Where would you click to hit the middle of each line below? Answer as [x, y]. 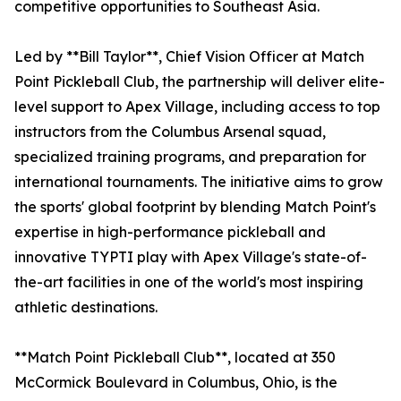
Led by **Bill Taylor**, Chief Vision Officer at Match [189, 57]
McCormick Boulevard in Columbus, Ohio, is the [176, 383]
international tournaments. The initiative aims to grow [199, 182]
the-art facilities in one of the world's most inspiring [189, 282]
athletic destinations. [86, 307]
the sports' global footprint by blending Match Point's [195, 207]
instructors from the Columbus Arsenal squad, [170, 132]
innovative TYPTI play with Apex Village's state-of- [191, 257]
